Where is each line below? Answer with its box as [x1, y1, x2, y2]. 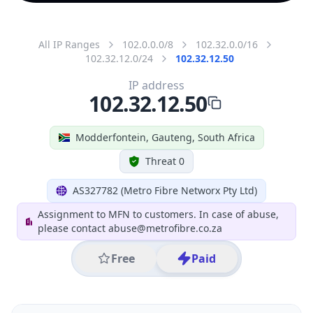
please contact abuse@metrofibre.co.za [38, 221, 223, 235]
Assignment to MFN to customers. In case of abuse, [38, 207, 279, 221]
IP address [129, 77, 184, 93]
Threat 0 [145, 154, 184, 168]
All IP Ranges [38, 37, 100, 51]
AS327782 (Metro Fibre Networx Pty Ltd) [73, 183, 257, 197]
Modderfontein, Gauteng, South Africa [75, 130, 255, 144]
